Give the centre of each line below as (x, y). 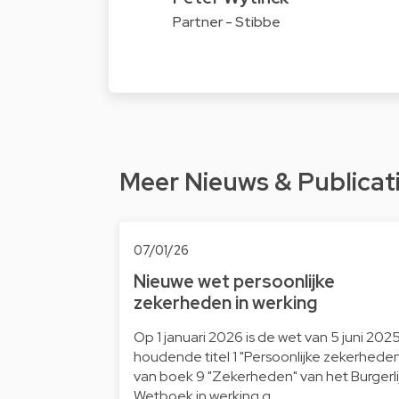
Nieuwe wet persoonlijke (234, 281)
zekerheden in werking (225, 303)
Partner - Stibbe (227, 22)
